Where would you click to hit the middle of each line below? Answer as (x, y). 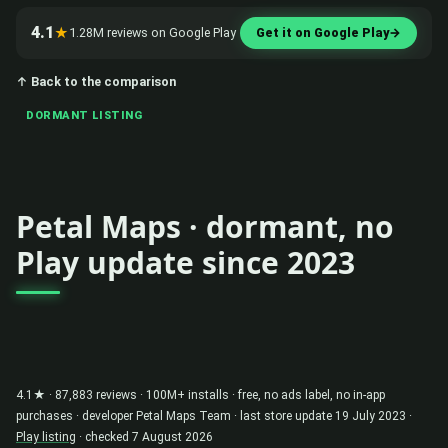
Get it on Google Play (322, 32)
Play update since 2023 (185, 262)
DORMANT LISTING (84, 115)
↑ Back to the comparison (96, 81)
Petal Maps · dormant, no (205, 226)
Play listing (46, 436)
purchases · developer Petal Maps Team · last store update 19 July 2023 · (214, 415)
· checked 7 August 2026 (144, 436)
